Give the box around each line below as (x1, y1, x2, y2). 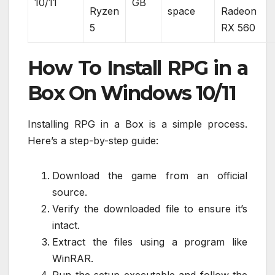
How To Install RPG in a (28, 55, 247, 80)
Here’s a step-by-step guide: (28, 134, 158, 147)
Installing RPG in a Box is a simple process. (28, 118, 247, 131)
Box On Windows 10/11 (28, 80, 236, 105)
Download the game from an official (52, 169, 247, 182)
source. (52, 186, 87, 199)
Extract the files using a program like (52, 236, 247, 249)
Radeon (221, 4, 257, 17)
